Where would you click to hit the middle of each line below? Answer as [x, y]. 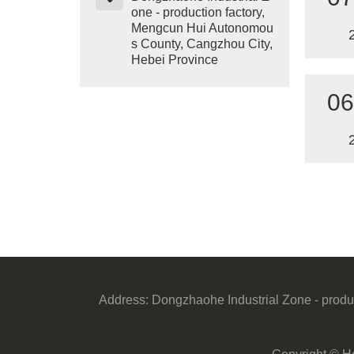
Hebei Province [174, 59]
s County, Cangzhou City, [201, 43]
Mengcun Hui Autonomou [202, 28]
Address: [123, 300]
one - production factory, [198, 12]
